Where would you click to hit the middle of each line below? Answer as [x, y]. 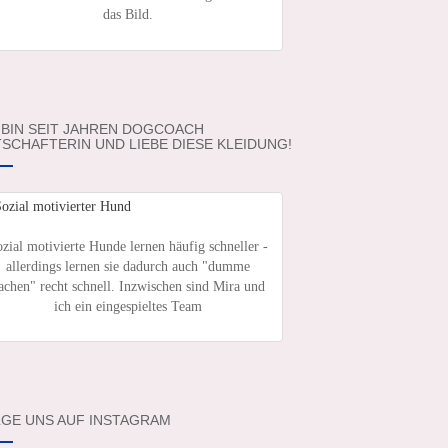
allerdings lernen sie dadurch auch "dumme [127, 267]
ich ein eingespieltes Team [127, 307]
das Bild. [127, 15]
